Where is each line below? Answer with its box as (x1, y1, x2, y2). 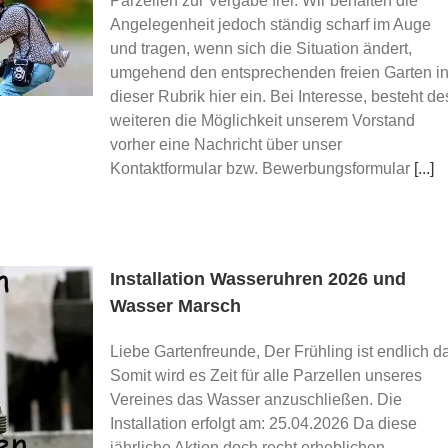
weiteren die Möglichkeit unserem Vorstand (110, 112, 415, 129)
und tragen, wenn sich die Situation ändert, (110, 40, 412, 57)
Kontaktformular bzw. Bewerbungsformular (110, 160, 414, 177)
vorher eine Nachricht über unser (110, 136, 342, 153)
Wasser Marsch (110, 296, 241, 316)
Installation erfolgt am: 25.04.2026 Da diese (110, 415, 417, 432)
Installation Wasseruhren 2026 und (110, 269, 406, 289)
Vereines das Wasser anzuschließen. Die (110, 391, 402, 408)
